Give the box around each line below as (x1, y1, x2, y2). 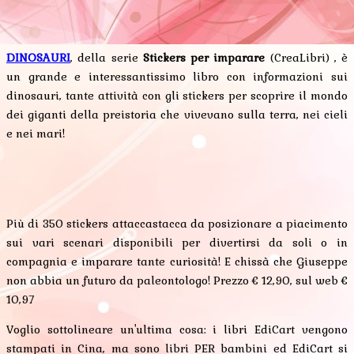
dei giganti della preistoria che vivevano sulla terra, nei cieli (6, 107, 348, 122)
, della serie (70, 51, 143, 66)
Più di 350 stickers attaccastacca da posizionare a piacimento (6, 217, 348, 232)
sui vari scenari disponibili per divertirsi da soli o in (6, 235, 348, 250)
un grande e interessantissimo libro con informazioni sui (6, 70, 348, 85)
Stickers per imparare (142, 51, 265, 66)
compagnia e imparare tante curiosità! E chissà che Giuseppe (6, 254, 348, 269)
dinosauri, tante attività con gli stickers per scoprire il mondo (6, 88, 348, 104)
